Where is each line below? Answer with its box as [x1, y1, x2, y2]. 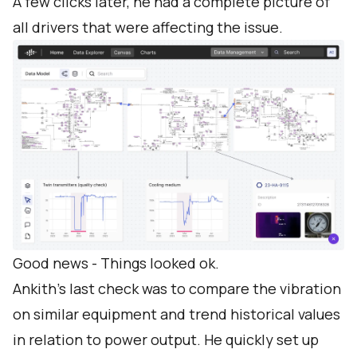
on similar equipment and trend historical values [13, 304, 340, 324]
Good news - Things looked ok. [13, 253, 219, 273]
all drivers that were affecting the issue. [13, 18, 283, 37]
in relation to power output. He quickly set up [13, 330, 319, 350]
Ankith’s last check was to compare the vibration [13, 279, 341, 299]
